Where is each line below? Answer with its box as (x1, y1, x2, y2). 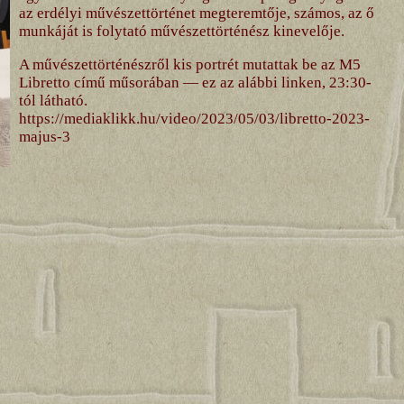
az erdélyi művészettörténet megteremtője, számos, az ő (18, 4, 374, 22)
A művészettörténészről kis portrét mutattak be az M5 (18, 55, 361, 73)
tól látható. (18, 91, 87, 109)
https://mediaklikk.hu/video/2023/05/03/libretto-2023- (18, 109, 370, 127)
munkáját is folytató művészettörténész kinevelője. (18, 22, 344, 40)
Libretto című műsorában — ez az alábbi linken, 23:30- (18, 73, 372, 91)
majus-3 (18, 127, 70, 145)
